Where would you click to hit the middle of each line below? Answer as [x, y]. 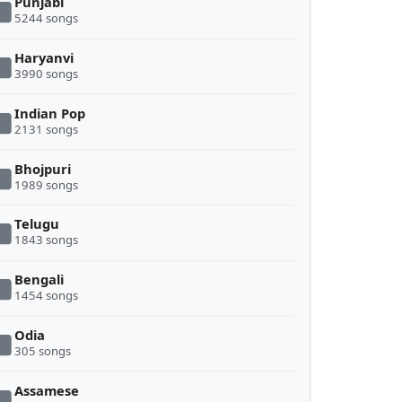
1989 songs [47, 184]
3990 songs [47, 73]
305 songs [43, 350]
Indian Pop [50, 113]
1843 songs [47, 240]
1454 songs [47, 296]
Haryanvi [44, 57]
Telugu [37, 224]
